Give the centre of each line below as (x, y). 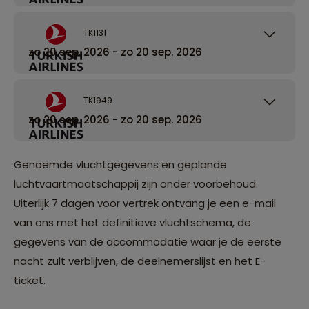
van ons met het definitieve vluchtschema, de (132, 222)
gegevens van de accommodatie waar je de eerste (148, 241)
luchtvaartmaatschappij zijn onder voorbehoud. (136, 183)
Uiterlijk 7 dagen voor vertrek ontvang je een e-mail (145, 203)
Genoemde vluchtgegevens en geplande (120, 164)
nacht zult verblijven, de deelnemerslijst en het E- (140, 261)
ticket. (30, 280)
